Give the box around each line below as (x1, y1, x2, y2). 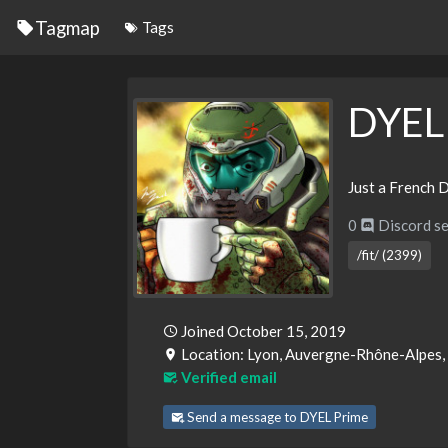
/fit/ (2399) (357, 247, 422, 263)
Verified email (178, 368, 277, 386)
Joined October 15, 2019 (178, 322, 346, 340)
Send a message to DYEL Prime (184, 409, 368, 425)
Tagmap (35, 15, 100, 39)
